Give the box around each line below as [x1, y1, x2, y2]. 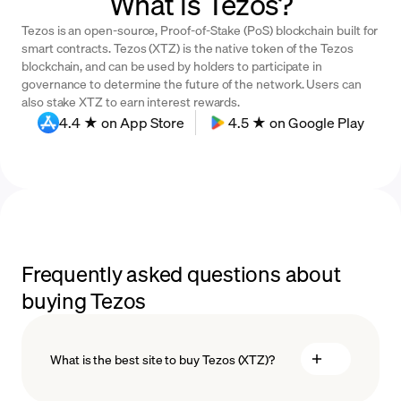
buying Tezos [21, 286, 147, 315]
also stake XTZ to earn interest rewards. [21, 93, 241, 110]
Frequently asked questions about [21, 260, 341, 288]
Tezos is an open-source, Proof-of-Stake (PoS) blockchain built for [21, 21, 379, 38]
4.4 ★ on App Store [58, 113, 184, 132]
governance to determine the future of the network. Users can [21, 75, 362, 92]
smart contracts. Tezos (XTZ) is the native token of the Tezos [21, 39, 354, 56]
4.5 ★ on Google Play [227, 113, 364, 132]
